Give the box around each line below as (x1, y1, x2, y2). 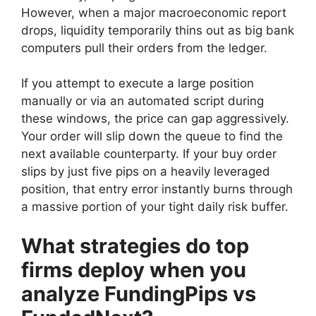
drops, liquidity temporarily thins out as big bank (21, 23, 294, 37)
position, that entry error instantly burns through (21, 182, 293, 196)
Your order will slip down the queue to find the (21, 129, 283, 143)
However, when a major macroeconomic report (21, 5, 286, 20)
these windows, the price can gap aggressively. (21, 111, 289, 126)
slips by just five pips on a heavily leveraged (21, 164, 270, 178)
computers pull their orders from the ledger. (21, 40, 267, 55)
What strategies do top (21, 233, 249, 258)
